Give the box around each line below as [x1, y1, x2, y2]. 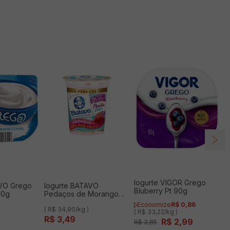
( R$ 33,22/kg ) [133, 208, 178, 216]
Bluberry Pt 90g [133, 186, 187, 196]
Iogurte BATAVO [44, 181, 99, 190]
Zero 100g [44, 197, 79, 206]
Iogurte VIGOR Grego [133, 178, 206, 187]
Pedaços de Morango [44, 189, 119, 198]
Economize [137, 201, 171, 209]
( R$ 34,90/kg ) [44, 205, 89, 213]
